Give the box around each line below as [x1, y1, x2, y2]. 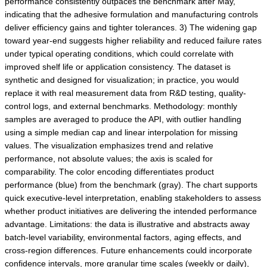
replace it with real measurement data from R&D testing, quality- [5, 88, 246, 98]
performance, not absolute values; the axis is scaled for [5, 153, 213, 163]
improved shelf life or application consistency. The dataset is [5, 61, 231, 72]
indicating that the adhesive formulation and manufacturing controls [5, 9, 258, 19]
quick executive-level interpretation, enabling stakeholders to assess [5, 193, 261, 203]
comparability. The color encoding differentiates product [5, 166, 214, 176]
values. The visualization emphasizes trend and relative [5, 140, 213, 150]
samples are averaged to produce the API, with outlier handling [5, 114, 241, 124]
